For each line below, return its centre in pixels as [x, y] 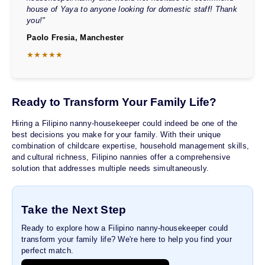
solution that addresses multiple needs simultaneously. [111, 169]
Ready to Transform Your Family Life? [114, 102]
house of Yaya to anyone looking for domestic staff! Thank [132, 9]
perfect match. [48, 251]
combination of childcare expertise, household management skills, [131, 146]
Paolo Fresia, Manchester [75, 38]
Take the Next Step [74, 210]
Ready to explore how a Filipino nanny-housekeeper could [125, 228]
